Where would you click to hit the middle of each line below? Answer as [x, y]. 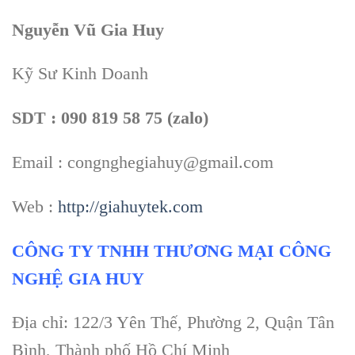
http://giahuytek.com [130, 206]
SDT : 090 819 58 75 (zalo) [110, 118]
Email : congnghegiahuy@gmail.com [143, 162]
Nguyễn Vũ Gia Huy [88, 29]
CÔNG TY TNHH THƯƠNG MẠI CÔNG [172, 250]
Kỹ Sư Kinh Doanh [80, 74]
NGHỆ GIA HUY [78, 278]
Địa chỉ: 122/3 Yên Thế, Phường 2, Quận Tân [173, 323]
